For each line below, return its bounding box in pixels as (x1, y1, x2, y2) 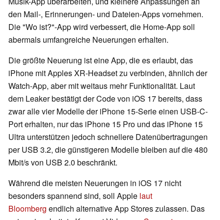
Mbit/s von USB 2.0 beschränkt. (8, 157, 117, 168)
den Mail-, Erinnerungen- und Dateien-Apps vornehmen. (8, 8, 203, 20)
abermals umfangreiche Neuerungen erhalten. (8, 34, 168, 46)
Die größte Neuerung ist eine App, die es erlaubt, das (8, 55, 193, 66)
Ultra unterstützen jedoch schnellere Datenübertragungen (8, 131, 208, 143)
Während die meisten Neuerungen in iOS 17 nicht (8, 177, 181, 189)
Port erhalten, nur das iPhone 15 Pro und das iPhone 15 (8, 118, 203, 130)
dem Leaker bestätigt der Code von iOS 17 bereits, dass (8, 93, 202, 105)
